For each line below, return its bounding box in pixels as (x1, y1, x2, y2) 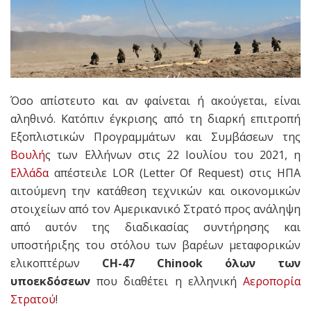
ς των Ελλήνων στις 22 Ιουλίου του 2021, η (45, 147, 301, 163)
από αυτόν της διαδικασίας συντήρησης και (10, 219, 301, 235)
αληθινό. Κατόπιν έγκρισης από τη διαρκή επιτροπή (10, 111, 301, 127)
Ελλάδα (10, 165, 49, 181)
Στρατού (10, 292, 56, 308)
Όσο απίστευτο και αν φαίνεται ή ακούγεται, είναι (10, 93, 301, 109)
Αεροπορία (243, 274, 301, 289)
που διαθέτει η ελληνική (90, 274, 243, 289)
